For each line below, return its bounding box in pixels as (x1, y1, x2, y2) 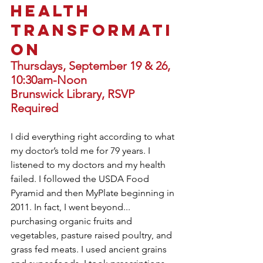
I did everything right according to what (11, 131, 177, 142)
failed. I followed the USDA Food (11, 173, 151, 184)
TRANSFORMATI (11, 20, 173, 40)
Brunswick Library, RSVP (11, 87, 137, 101)
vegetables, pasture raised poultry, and (11, 230, 177, 241)
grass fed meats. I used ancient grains (11, 244, 169, 255)
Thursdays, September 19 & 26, (11, 59, 173, 73)
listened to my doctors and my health (11, 159, 168, 170)
